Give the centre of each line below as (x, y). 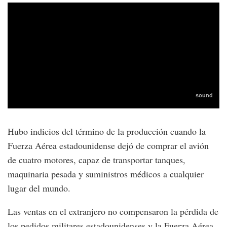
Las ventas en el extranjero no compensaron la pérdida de (113, 211)
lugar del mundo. (39, 188)
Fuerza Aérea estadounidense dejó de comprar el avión (108, 145)
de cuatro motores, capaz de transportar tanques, (97, 159)
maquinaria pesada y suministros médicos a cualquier (106, 174)
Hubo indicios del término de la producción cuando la (107, 131)
